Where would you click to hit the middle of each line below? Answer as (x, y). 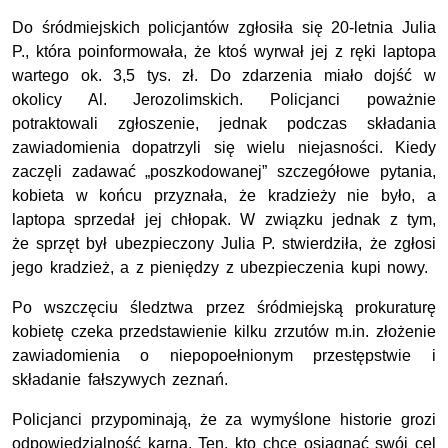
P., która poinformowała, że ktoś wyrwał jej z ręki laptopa (224, 52)
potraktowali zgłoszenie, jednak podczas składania (224, 124)
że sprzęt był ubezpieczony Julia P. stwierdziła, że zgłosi (224, 244)
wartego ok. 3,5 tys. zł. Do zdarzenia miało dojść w (224, 76)
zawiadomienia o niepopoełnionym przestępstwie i (224, 356)
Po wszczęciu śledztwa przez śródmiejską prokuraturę (224, 308)
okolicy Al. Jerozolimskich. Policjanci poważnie (224, 100)
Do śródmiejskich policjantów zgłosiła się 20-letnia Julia (224, 28)
